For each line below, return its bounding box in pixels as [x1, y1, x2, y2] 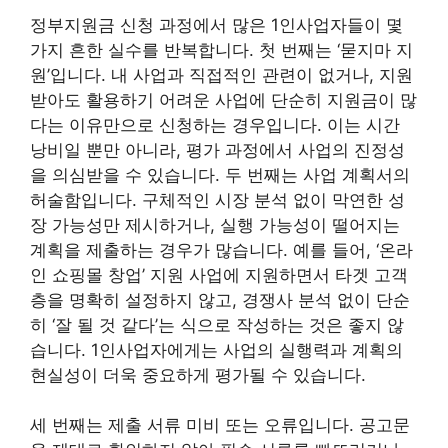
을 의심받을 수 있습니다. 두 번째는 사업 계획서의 [30, 164, 410, 185]
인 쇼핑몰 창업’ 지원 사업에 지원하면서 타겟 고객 [30, 264, 408, 285]
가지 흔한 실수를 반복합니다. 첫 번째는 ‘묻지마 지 [30, 39, 413, 60]
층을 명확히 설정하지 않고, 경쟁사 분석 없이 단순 [30, 289, 410, 310]
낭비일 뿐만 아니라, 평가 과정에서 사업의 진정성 [30, 139, 405, 160]
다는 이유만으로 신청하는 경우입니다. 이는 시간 [30, 114, 400, 135]
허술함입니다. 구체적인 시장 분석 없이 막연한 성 [30, 189, 405, 210]
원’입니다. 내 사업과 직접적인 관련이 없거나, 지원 [30, 64, 413, 85]
